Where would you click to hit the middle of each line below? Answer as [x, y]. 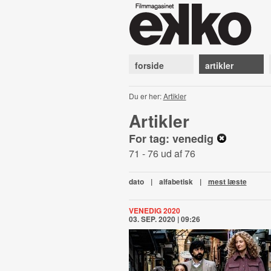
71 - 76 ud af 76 [162, 153]
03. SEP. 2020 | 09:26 [164, 219]
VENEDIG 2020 [154, 211]
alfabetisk [176, 181]
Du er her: [146, 96]
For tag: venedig [172, 139]
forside [149, 65]
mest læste [227, 181]
